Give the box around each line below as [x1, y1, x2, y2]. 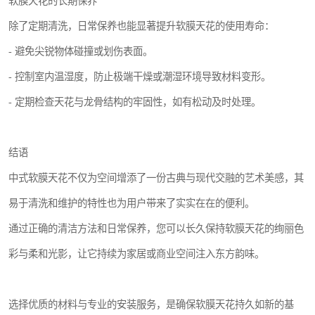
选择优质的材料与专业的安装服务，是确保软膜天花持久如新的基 [8, 298, 294, 310]
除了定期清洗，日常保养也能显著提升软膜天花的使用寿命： [8, 20, 274, 32]
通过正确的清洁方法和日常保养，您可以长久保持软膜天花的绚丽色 [8, 222, 304, 234]
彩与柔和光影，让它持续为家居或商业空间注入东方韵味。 [8, 247, 264, 259]
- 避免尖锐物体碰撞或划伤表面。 [8, 45, 153, 57]
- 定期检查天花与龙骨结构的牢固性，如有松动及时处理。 [8, 96, 261, 108]
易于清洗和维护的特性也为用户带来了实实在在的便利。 [8, 197, 255, 209]
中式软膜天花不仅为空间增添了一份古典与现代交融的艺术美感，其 [8, 172, 304, 184]
